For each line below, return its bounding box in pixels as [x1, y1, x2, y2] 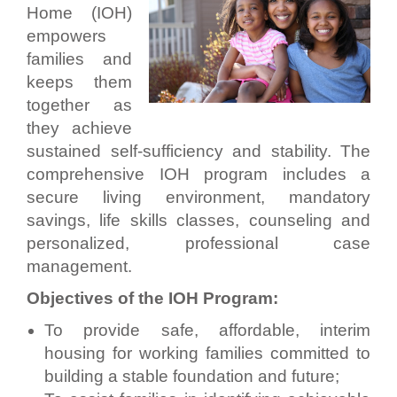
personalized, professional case [27, 233, 370, 253]
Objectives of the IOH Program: [27, 288, 278, 307]
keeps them [27, 72, 133, 91]
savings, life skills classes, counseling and [27, 210, 370, 230]
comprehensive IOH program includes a [27, 164, 370, 183]
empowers [27, 26, 106, 45]
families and [27, 49, 133, 68]
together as [27, 95, 133, 114]
